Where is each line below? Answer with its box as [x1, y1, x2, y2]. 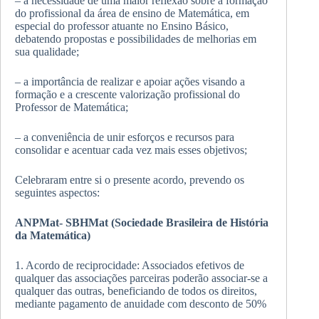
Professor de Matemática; [15, 101, 128, 113]
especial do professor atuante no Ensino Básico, [15, 20, 229, 32]
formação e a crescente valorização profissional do [15, 88, 240, 100]
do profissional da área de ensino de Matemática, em [15, 7, 249, 19]
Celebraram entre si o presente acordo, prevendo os [15, 174, 244, 186]
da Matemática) [15, 229, 90, 241]
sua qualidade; [15, 46, 79, 58]
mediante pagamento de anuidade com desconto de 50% [15, 298, 266, 310]
